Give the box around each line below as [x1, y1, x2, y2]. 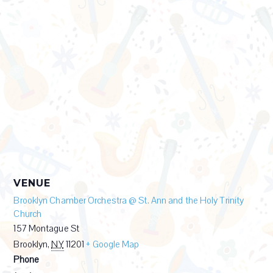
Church [13, 208, 42, 221]
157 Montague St [13, 222, 79, 235]
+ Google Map [86, 238, 140, 251]
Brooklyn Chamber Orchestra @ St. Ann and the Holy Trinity [13, 194, 244, 207]
